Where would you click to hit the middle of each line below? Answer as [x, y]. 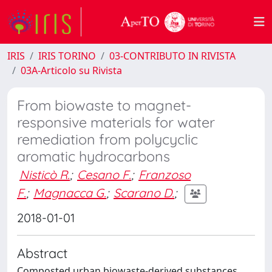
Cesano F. [104, 175]
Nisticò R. [45, 175]
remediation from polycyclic [107, 139]
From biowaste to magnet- [104, 105]
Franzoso [165, 175]
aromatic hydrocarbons [93, 156]
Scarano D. [144, 192]
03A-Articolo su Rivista [71, 70]
